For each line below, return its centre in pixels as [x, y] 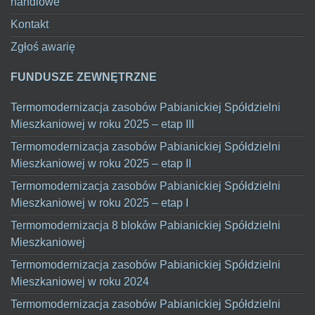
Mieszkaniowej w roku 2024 [80, 282]
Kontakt [30, 24]
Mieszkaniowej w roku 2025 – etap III [102, 124]
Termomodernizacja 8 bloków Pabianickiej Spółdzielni [146, 225]
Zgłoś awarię [43, 47]
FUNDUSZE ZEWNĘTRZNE [84, 77]
